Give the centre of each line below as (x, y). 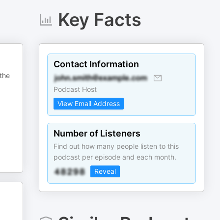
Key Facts (99, 20)
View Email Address (89, 103)
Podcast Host (75, 89)
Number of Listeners (97, 133)
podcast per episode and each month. (115, 157)
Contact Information (96, 64)
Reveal (105, 171)
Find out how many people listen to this (116, 146)
